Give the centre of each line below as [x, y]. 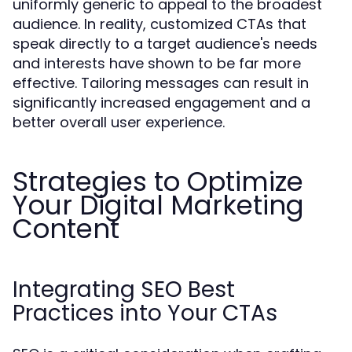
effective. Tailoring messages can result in [161, 83]
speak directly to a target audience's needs [165, 44]
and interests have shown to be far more [157, 63]
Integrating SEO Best [124, 290]
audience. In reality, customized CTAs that [159, 24]
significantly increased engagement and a [161, 103]
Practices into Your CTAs [145, 313]
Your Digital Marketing [158, 205]
